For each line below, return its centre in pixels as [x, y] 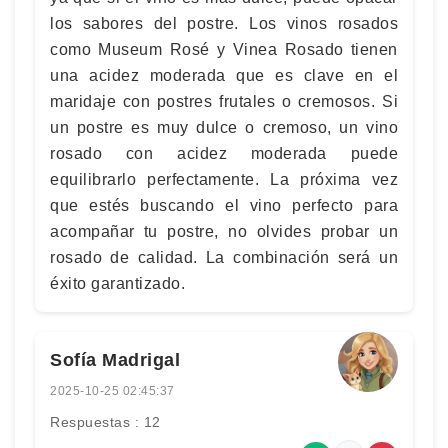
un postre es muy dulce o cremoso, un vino [224, 127]
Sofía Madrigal [115, 360]
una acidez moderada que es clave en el [224, 75]
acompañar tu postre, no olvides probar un [224, 231]
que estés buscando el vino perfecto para [224, 205]
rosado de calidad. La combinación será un [224, 257]
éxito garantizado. [117, 283]
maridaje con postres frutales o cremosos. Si [224, 101]
